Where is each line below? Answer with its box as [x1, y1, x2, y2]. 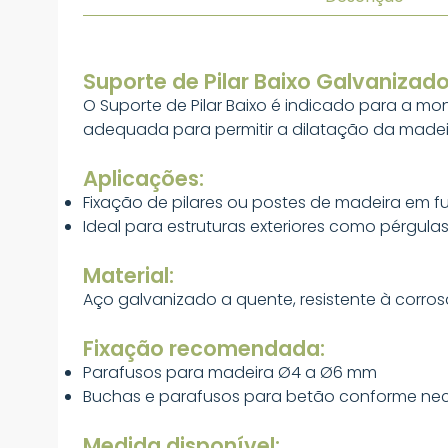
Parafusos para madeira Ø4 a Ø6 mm [83, 361, 377, 384]
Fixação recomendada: [83, 334, 325, 363]
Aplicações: [83, 164, 204, 193]
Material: [83, 261, 174, 290]
